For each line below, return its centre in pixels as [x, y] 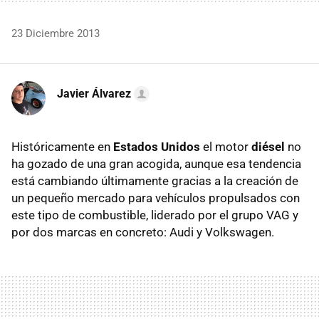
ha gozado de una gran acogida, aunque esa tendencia [156, 163]
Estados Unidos [157, 146]
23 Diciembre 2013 [56, 33]
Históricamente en [62, 146]
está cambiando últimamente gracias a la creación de [155, 181]
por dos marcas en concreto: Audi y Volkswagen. [143, 232]
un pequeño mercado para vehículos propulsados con [156, 198]
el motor [226, 146]
